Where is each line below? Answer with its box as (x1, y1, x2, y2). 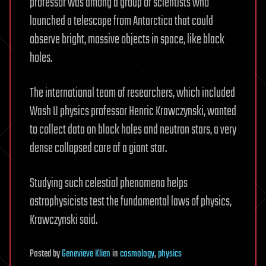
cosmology (120, 246, 154, 262)
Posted (30, 246, 53, 262)
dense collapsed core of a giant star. (30, 138, 167, 159)
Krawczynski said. (30, 210, 97, 230)
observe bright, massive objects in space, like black (30, 29, 224, 50)
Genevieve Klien (62, 246, 110, 262)
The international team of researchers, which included (30, 83, 235, 103)
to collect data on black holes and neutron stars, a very (30, 119, 236, 140)
